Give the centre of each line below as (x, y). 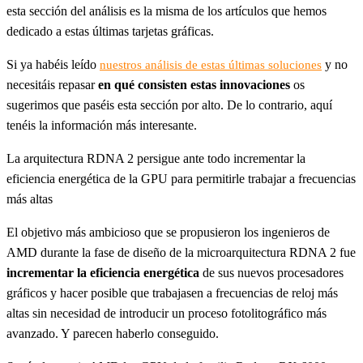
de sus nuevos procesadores (271, 273)
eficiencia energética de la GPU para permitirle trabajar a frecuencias (181, 179)
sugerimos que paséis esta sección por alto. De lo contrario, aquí (169, 105)
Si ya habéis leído (53, 64)
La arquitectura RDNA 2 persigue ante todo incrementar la (156, 158)
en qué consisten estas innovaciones (194, 85)
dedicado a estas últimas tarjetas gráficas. (110, 31)
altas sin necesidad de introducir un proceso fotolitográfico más (167, 313)
